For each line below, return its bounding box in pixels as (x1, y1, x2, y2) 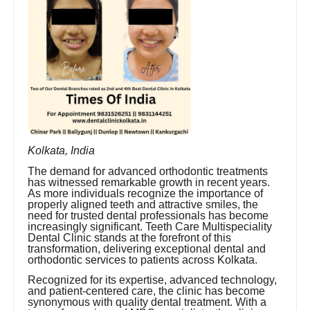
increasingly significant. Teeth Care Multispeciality (28, 220, 273, 232)
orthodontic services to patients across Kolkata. (28, 253, 258, 266)
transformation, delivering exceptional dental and (28, 242, 266, 255)
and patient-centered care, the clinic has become (28, 284, 266, 297)
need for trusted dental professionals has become (28, 209, 269, 221)
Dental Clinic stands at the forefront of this (28, 231, 232, 244)
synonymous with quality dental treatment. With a (28, 295, 267, 308)
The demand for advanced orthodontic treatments (28, 165, 268, 177)
